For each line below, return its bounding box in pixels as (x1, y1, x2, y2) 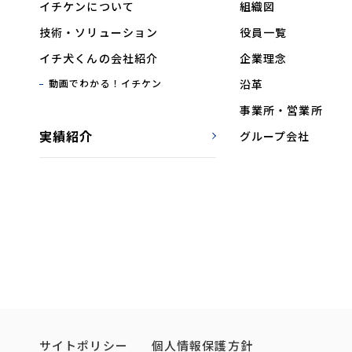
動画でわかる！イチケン (49, 76, 163, 90)
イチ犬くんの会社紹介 (39, 50, 159, 67)
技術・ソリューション (39, 24, 159, 41)
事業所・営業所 (239, 102, 323, 119)
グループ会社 (239, 128, 310, 145)
